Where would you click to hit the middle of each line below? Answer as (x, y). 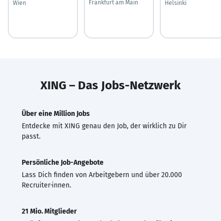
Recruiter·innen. (46, 185)
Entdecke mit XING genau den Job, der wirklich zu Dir (104, 126)
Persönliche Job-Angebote (63, 162)
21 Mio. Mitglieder (49, 211)
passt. (31, 136)
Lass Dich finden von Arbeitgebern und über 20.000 (102, 175)
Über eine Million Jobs (56, 113)
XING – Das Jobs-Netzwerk (110, 85)
